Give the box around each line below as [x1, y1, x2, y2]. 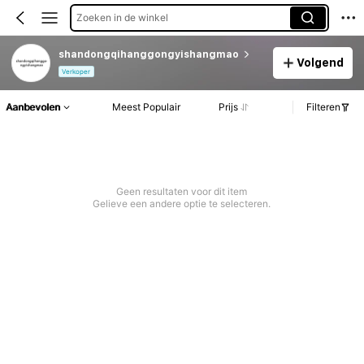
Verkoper [62, 67, 91, 76]
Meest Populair [112, 101, 181, 114]
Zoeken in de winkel [76, 11, 168, 24]
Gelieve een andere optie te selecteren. [93, 197, 271, 210]
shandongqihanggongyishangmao [58, 48, 239, 60]
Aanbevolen [6, 101, 60, 114]
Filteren [306, 101, 340, 114]
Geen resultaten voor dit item [116, 185, 248, 198]
